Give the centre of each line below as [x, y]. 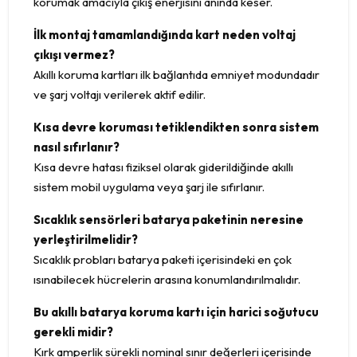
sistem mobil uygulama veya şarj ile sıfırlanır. [149, 187]
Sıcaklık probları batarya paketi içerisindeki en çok [163, 260]
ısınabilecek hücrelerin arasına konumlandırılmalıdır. [167, 280]
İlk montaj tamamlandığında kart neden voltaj [165, 35]
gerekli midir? [73, 332]
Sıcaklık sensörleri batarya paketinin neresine [169, 220]
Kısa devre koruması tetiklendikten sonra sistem [176, 127]
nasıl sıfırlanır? [76, 147]
